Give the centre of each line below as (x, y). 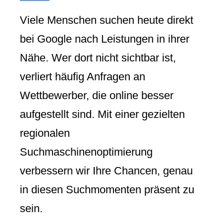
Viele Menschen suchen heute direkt (107, 20)
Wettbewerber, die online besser (97, 96)
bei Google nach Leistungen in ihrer (105, 39)
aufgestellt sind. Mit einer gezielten (102, 114)
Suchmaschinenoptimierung (86, 152)
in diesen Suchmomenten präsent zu (107, 190)
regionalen (45, 133)
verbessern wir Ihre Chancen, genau (106, 171)
